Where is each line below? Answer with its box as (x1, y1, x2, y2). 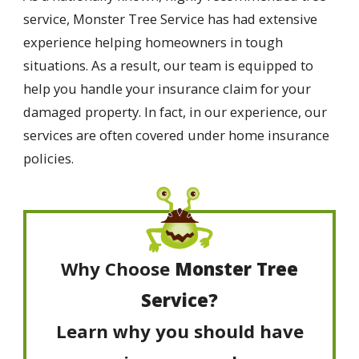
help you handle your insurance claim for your (22, 79, 311, 99)
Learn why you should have (55, 319, 304, 344)
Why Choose (61, 256, 170, 281)
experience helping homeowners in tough (22, 33, 283, 52)
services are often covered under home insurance (22, 126, 329, 145)
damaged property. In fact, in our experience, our (22, 103, 327, 122)
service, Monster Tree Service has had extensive (22, 10, 317, 29)
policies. (22, 149, 74, 168)
